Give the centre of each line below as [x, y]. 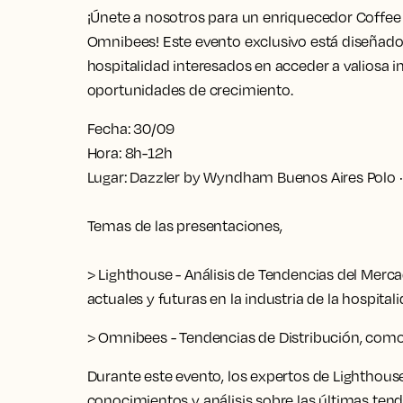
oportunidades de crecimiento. [190, 90]
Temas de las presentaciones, [184, 226]
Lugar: [107, 177]
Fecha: [109, 129]
